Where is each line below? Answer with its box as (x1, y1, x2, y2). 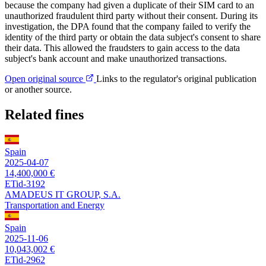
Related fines (5, 106, 84, 122)
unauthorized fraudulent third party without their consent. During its (5, 11, 258, 21)
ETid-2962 (5, 254, 45, 265)
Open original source (5, 74, 85, 84)
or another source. (5, 84, 72, 95)
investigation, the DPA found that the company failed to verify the (5, 21, 251, 32)
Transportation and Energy (5, 199, 104, 210)
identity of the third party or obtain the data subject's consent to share (5, 32, 261, 43)
